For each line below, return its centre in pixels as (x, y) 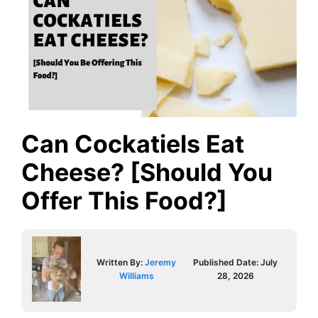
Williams (136, 275)
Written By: (121, 262)
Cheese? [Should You (147, 172)
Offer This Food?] (124, 200)
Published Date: (227, 262)
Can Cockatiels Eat (133, 143)
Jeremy (161, 262)
